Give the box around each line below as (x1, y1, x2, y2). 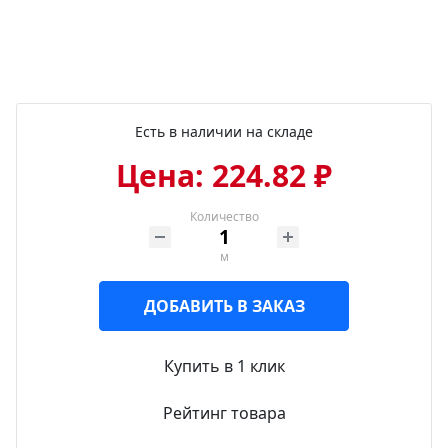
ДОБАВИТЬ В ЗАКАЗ (143, 295, 305, 318)
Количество (189, 208, 259, 226)
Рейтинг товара (162, 402, 286, 425)
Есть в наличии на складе (135, 122, 313, 142)
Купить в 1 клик (163, 355, 285, 378)
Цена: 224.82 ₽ (116, 155, 332, 197)
